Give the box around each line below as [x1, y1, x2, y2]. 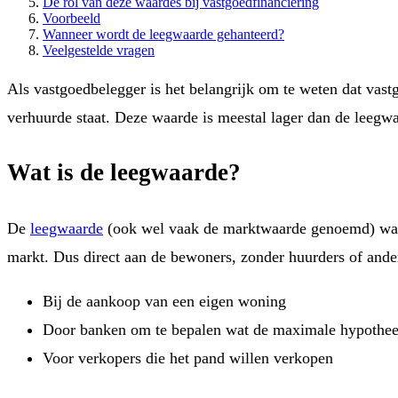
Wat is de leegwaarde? [7, 159, 241, 187]
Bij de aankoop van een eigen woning [43, 291, 286, 310]
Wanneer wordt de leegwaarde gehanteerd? [43, 26, 284, 42]
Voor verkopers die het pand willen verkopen [43, 348, 333, 367]
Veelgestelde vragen [43, 42, 155, 58]
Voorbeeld [43, 10, 100, 26]
